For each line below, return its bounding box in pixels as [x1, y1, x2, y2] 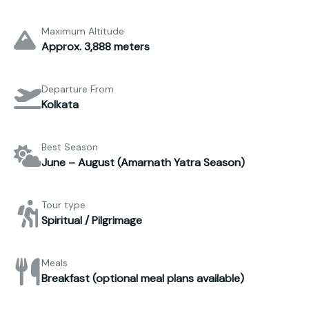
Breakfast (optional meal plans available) [41, 271, 244, 286]
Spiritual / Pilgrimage [41, 213, 142, 228]
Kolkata [41, 97, 79, 112]
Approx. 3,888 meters [41, 39, 150, 54]
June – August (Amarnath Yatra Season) [41, 155, 245, 170]
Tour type [41, 199, 86, 212]
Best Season [41, 141, 98, 154]
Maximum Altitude [41, 25, 124, 38]
